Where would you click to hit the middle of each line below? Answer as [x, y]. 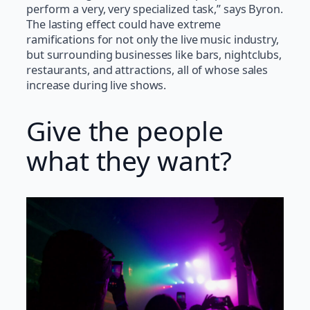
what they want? [129, 160]
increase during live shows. [97, 85]
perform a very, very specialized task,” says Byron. [155, 9]
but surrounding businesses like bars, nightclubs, [154, 55]
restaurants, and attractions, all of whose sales [147, 70]
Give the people [125, 130]
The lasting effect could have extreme [124, 25]
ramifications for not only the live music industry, [153, 40]
